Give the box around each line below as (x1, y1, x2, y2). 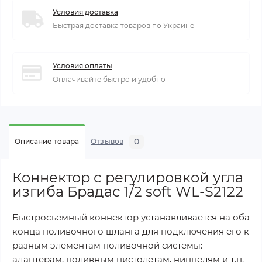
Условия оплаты (53, 61, 112, 70)
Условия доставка (53, 7, 118, 16)
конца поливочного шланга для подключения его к (12, 225, 249, 237)
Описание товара (15, 136, 80, 146)
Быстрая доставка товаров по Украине (53, 20, 194, 30)
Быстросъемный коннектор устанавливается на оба (12, 211, 250, 223)
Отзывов (91, 136, 123, 146)
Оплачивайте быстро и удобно (53, 74, 166, 84)
